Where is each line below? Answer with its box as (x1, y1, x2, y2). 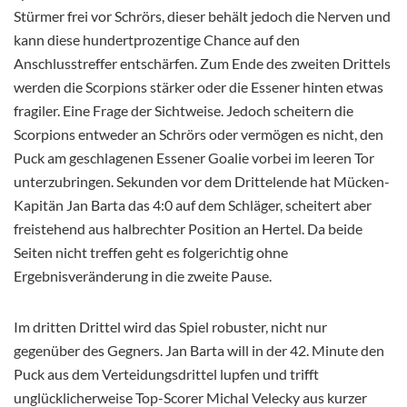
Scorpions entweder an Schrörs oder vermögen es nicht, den (14, 124, 383, 143)
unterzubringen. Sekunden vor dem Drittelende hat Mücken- (14, 172, 390, 190)
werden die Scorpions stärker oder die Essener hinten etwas (14, 77, 383, 95)
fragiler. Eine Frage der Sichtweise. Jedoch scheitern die (14, 101, 353, 119)
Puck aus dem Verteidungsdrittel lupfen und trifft (14, 364, 319, 382)
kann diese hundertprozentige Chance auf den (14, 30, 300, 48)
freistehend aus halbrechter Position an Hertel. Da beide (14, 219, 362, 237)
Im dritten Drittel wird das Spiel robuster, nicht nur (14, 317, 327, 335)
